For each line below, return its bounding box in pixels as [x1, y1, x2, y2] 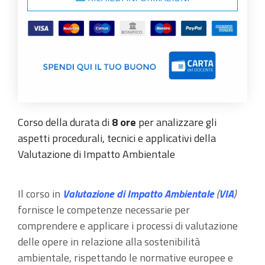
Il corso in [18, 185, 63, 202]
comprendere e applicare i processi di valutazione [18, 217, 238, 234]
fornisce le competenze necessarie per [18, 201, 190, 218]
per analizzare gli [136, 114, 216, 130]
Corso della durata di [18, 114, 112, 130]
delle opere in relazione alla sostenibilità [18, 233, 200, 250]
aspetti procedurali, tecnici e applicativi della [18, 130, 216, 146]
